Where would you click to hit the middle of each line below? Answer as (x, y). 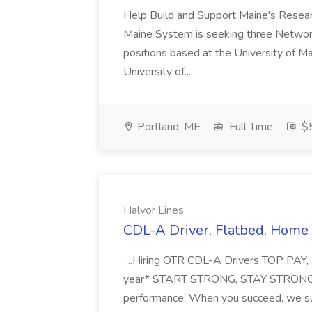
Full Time (250, 127)
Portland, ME (167, 127)
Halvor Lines (154, 210)
